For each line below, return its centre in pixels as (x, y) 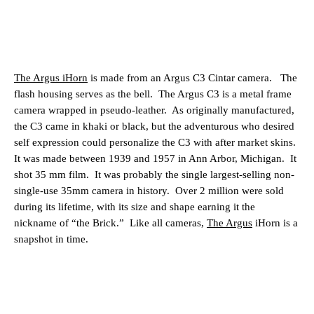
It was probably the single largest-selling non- (194, 175)
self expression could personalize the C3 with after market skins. (155, 143)
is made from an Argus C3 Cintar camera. (180, 78)
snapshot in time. (51, 239)
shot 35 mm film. (52, 175)
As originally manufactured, (233, 110)
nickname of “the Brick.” (69, 223)
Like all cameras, (168, 223)
